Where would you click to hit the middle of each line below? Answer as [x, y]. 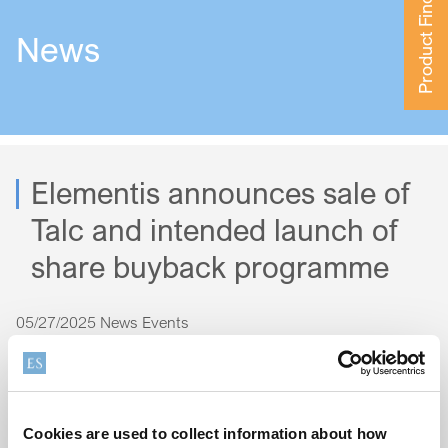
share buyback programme [210, 267]
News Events [144, 322]
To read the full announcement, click [140, 346]
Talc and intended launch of [214, 230]
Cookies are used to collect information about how [205, 433]
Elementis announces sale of [220, 193]
